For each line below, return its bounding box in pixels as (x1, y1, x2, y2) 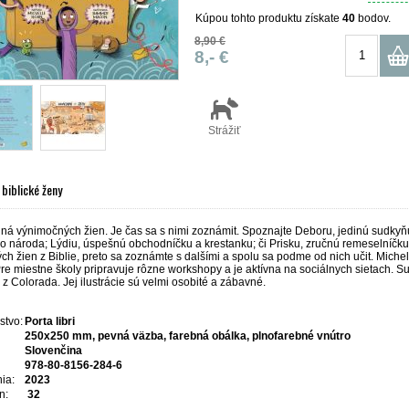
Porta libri (25, 315, 75, 328)
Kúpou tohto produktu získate (195, 11, 342, 25)
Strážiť (207, 123, 241, 137)
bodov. (355, 11, 391, 25)
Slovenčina (25, 344, 82, 357)
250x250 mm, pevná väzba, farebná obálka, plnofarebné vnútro (25, 330, 351, 342)
